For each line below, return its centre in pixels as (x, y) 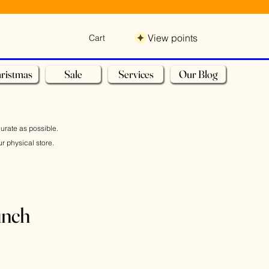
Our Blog (198, 74)
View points (173, 38)
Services (136, 74)
